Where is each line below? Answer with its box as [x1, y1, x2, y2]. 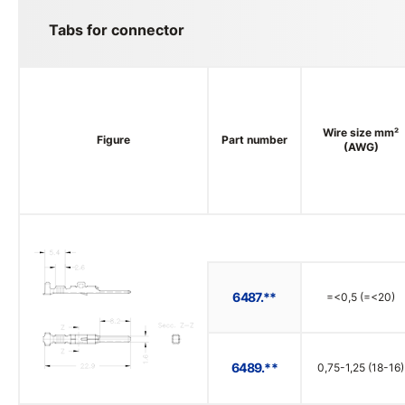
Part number [221, 133, 287, 146]
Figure [97, 133, 130, 146]
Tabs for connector [49, 21, 184, 39]
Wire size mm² [323, 126, 399, 139]
